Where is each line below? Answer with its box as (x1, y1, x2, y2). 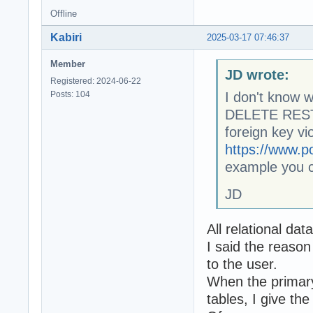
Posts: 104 (50, 89, 90, 99)
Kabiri (50, 31, 82, 43)
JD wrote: (224, 67, 289, 83)
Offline (50, 8, 77, 19)
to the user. (207, 256, 282, 272)
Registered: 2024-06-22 (50, 75, 141, 86)
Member (50, 58, 85, 69)
